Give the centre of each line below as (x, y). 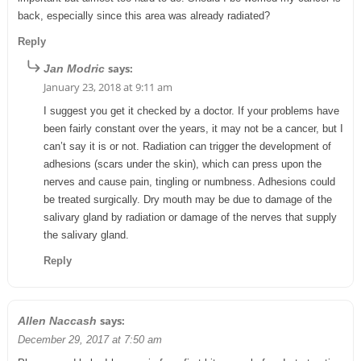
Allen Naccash (57, 320)
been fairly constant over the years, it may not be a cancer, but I (193, 128)
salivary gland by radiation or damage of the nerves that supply (190, 217)
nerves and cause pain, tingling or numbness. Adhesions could (189, 181)
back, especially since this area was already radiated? (143, 15)
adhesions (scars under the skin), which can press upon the (182, 164)
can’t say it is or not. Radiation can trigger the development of (187, 146)
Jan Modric (74, 68)
